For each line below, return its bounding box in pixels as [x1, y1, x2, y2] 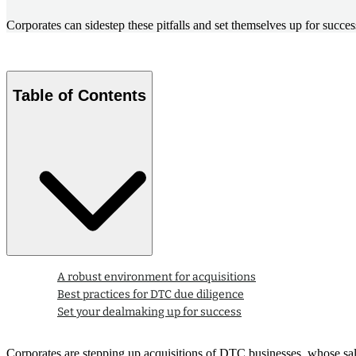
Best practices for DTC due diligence [57, 288, 244, 302]
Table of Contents [13, 86, 146, 104]
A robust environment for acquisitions [57, 270, 256, 284]
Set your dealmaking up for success [57, 305, 242, 319]
